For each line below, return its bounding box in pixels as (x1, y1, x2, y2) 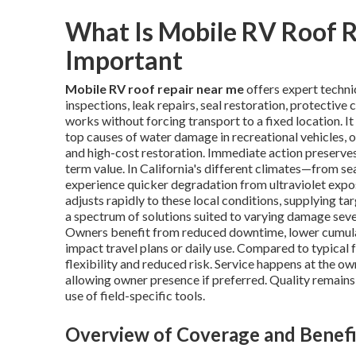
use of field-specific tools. (65, 288, 205, 303)
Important (65, 44, 183, 75)
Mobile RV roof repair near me (65, 81, 244, 96)
